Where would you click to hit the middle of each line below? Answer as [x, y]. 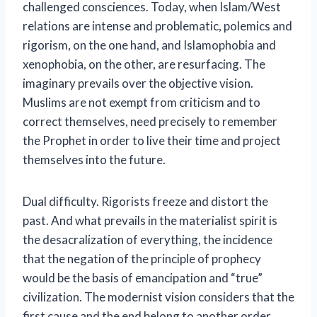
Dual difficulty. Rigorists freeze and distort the [145, 202]
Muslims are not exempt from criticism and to [142, 103]
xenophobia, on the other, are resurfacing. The [144, 64]
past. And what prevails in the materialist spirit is [150, 221]
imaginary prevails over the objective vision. [138, 83]
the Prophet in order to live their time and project [152, 141]
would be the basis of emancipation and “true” [143, 278]
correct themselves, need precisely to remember [150, 122]
